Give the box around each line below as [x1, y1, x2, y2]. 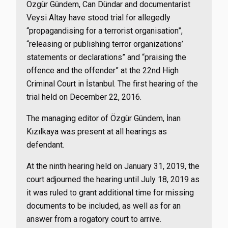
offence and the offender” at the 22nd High [26, 66, 179, 75]
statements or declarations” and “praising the [26, 52, 186, 62]
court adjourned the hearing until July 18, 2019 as [26, 175, 199, 184]
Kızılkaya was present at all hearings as [26, 127, 167, 136]
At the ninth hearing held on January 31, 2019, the [26, 161, 199, 171]
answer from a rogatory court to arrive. [26, 214, 161, 224]
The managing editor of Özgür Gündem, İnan [26, 113, 181, 123]
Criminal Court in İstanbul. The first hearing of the [26, 79, 198, 89]
